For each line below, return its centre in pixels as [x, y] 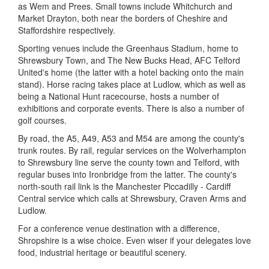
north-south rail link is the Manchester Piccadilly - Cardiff [124, 186]
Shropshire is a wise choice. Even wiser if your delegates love [134, 240]
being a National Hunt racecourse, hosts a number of [119, 96]
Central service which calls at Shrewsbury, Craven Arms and [132, 198]
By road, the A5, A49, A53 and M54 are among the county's [131, 138]
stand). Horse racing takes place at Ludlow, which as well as [132, 84]
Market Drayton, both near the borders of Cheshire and [123, 18]
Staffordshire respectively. [67, 30]
